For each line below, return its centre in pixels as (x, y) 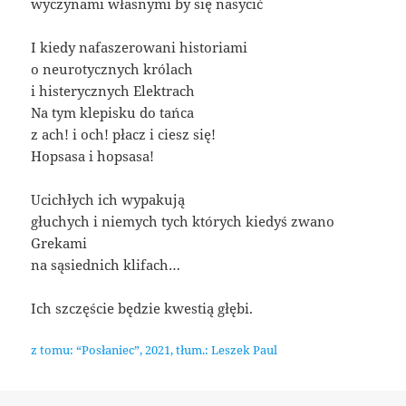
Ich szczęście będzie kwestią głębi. (142, 309)
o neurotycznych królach (112, 69)
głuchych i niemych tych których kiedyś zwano (183, 222)
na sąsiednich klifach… (106, 265)
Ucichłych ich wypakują (108, 200)
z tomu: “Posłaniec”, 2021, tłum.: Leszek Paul (155, 350)
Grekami (59, 243)
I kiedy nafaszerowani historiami (140, 48)
